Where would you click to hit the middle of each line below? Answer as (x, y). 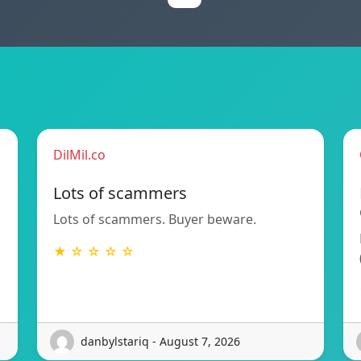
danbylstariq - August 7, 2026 (160, 342)
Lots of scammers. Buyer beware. (155, 219)
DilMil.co (79, 154)
